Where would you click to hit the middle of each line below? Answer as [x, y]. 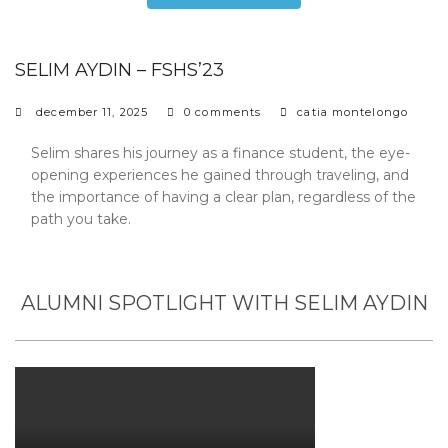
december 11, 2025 [92, 111]
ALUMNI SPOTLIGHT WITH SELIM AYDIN [224, 302]
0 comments [223, 111]
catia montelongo [352, 111]
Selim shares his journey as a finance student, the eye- [220, 152]
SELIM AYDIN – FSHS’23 [119, 69]
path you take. [81, 218]
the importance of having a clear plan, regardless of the [223, 196]
